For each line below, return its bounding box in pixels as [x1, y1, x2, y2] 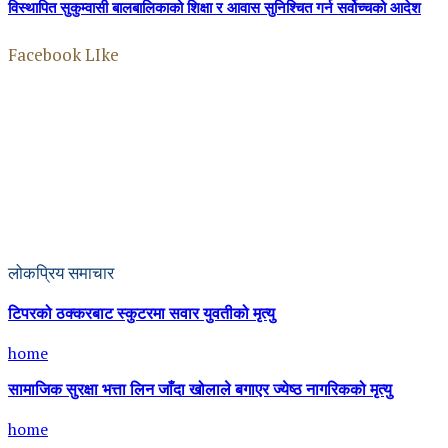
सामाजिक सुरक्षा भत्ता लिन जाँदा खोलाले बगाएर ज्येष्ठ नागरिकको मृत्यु [8, 382, 392, 399]
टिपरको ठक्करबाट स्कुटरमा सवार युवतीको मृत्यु [8, 306, 275, 323]
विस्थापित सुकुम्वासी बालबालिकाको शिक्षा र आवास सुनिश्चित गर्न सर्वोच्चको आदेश [8, 2, 421, 18]
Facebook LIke [8, 42, 119, 66]
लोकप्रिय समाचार [8, 260, 114, 284]
